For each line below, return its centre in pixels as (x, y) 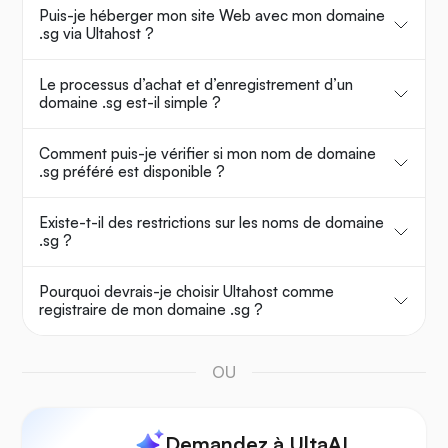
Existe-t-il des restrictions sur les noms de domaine (211, 223)
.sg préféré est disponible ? (132, 172)
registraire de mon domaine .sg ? (151, 310)
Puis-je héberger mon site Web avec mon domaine (212, 16)
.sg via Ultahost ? (96, 34)
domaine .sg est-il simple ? (130, 103)
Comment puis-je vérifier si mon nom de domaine (207, 154)
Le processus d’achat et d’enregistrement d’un (196, 85)
